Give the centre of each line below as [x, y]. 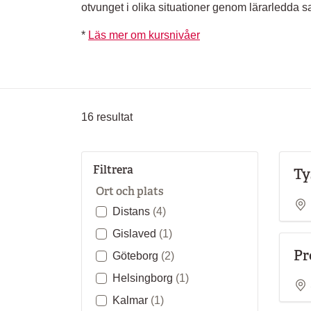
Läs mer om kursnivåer [144, 35]
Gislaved [136, 234]
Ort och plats [130, 191]
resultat [113, 117]
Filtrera [113, 170]
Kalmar [132, 300]
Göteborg [137, 256]
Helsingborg [144, 278]
